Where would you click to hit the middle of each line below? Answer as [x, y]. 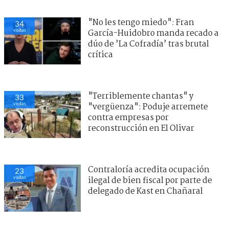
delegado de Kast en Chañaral [145, 191]
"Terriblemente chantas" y [141, 96]
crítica [100, 55]
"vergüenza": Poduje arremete [148, 107]
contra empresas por [128, 118]
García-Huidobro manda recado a [153, 33]
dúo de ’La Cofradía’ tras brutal [148, 44]
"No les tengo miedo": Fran [141, 22]
